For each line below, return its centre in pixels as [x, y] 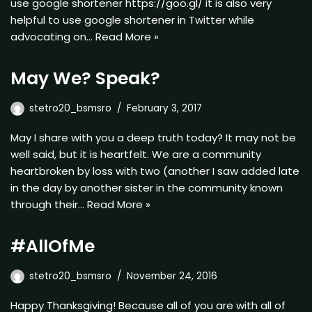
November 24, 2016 [172, 276]
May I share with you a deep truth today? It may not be [153, 137]
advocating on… [53, 36]
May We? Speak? [85, 78]
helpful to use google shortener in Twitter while [132, 19]
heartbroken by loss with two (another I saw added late [155, 171]
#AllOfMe [55, 246]
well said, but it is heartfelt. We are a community [136, 154]
